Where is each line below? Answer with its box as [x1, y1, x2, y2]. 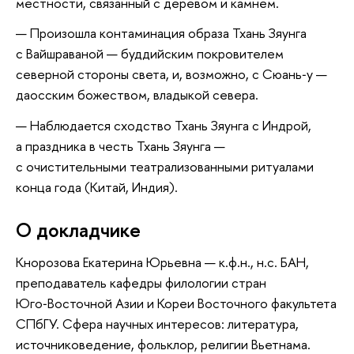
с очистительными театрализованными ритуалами [16, 157, 314, 176]
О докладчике [16, 216, 141, 243]
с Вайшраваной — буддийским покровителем [16, 44, 284, 63]
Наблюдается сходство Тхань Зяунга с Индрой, [30, 116, 311, 135]
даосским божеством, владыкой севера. [16, 85, 258, 104]
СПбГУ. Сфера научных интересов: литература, [16, 314, 299, 333]
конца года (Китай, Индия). [16, 178, 178, 197]
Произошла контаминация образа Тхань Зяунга [30, 24, 307, 43]
